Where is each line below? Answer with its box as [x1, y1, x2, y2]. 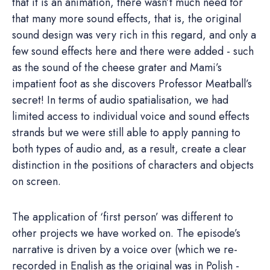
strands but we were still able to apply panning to [12, 124, 240, 140]
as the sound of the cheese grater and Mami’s [12, 59, 222, 75]
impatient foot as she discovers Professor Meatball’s [12, 75, 252, 92]
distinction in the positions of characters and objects [12, 157, 254, 173]
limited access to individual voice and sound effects [12, 108, 250, 124]
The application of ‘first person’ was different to [12, 209, 233, 225]
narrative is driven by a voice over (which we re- [12, 241, 237, 257]
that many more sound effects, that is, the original [12, 10, 241, 27]
